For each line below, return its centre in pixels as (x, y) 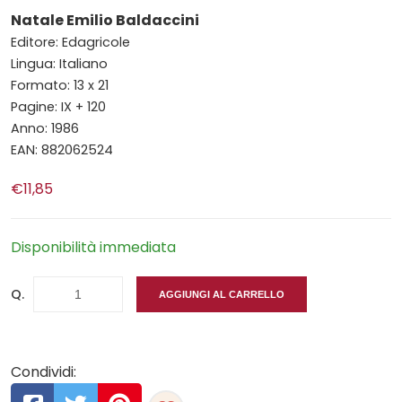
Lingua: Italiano (59, 63)
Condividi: (44, 371)
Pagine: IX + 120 (58, 106)
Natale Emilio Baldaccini (105, 20)
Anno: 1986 (45, 128)
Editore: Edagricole (70, 42)
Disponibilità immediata (93, 247)
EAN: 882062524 (62, 149)
